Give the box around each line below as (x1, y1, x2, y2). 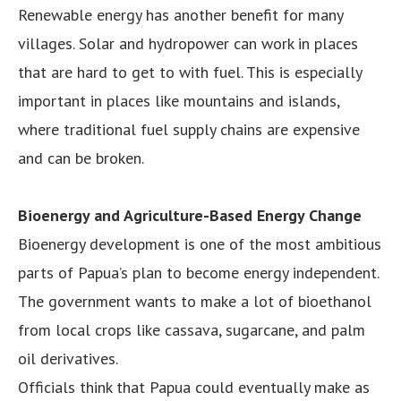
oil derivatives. (18, 347, 118, 369)
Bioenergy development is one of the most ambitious (18, 233, 381, 254)
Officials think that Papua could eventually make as (18, 376, 370, 397)
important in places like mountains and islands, (18, 90, 339, 111)
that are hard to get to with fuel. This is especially (18, 61, 362, 82)
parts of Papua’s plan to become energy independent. (18, 261, 379, 283)
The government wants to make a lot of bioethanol (18, 290, 371, 311)
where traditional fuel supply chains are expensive (18, 118, 360, 140)
